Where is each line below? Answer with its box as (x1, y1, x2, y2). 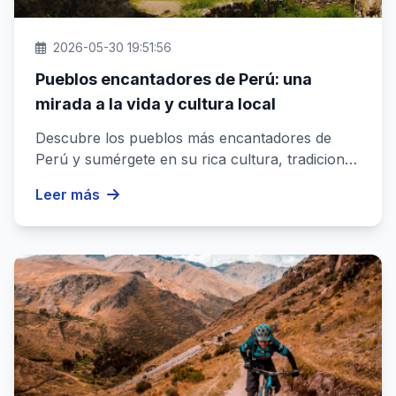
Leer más (35, 186, 100, 204)
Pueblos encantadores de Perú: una (35, 70, 312, 89)
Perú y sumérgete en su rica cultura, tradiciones (35, 150, 360, 169)
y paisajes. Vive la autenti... (35, 171, 212, 190)
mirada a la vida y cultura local (35, 95, 276, 114)
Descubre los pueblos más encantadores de (35, 129, 331, 148)
